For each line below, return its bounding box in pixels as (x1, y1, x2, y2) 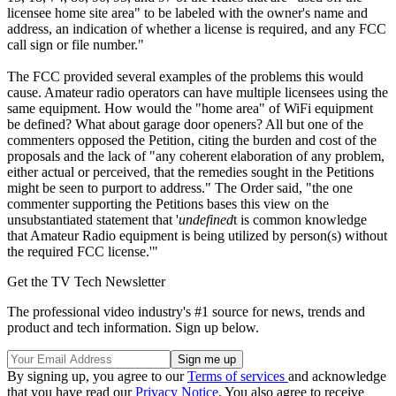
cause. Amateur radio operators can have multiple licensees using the (7, 84, 388, 100)
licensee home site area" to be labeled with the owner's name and (7, 4, 368, 20)
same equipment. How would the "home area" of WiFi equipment (7, 100, 373, 116)
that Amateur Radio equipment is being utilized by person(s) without (7, 227, 387, 243)
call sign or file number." (7, 36, 144, 52)
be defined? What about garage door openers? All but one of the (7, 116, 363, 132)
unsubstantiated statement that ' (7, 211, 179, 227)
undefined (179, 211, 233, 227)
